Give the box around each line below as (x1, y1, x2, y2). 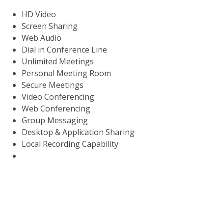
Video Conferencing (22, 91, 94, 102)
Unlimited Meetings (22, 56, 94, 67)
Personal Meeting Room (22, 68, 111, 79)
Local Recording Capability (22, 138, 118, 149)
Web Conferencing (22, 103, 90, 114)
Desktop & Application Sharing (22, 127, 135, 137)
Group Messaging (22, 115, 88, 126)
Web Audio (22, 32, 61, 43)
